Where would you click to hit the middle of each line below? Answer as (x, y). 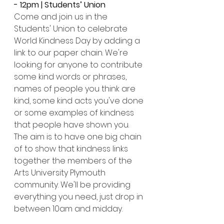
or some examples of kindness (75, 113)
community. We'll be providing (73, 185)
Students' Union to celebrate (72, 29)
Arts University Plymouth (61, 173)
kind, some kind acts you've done (80, 101)
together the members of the (74, 161)
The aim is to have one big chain (79, 137)
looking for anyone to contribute (79, 65)
